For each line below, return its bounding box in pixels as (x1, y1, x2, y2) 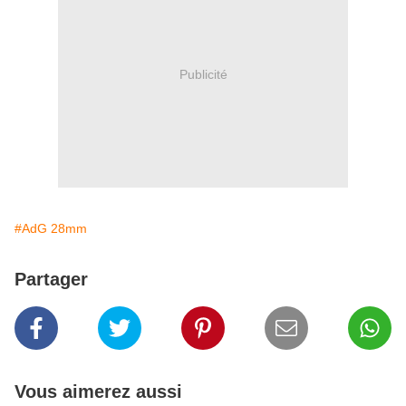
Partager (14, 269, 88, 290)
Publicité (179, 66, 227, 82)
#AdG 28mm (14, 221, 87, 237)
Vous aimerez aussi (14, 382, 182, 402)
